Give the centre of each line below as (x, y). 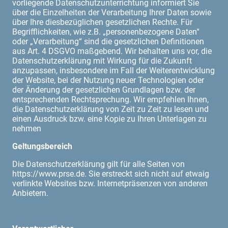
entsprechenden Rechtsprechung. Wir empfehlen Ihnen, (110, 99)
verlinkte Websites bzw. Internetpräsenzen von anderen (110, 183)
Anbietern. (30, 193)
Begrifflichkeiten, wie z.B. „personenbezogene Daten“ (106, 32)
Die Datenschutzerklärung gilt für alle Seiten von (98, 164)
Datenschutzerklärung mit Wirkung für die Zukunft (102, 61)
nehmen (27, 128)
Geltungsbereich (42, 146)
